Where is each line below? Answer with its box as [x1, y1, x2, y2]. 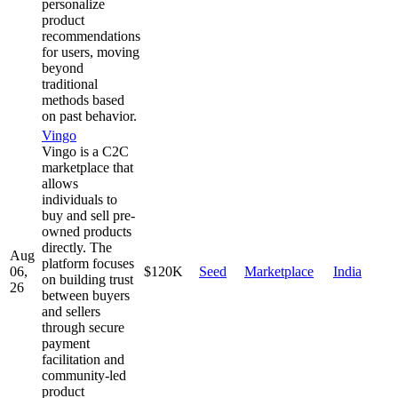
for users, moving [42, 44, 139, 60]
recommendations [42, 28, 140, 44]
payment [42, 335, 90, 351]
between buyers [42, 287, 130, 303]
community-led [42, 367, 126, 383]
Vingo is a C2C [42, 143, 129, 159]
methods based [42, 92, 124, 107]
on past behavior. [42, 107, 137, 123]
